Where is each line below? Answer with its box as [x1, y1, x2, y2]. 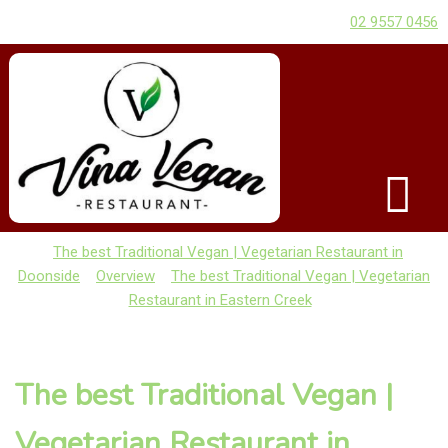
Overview [96, 266, 155, 285]
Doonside [18, 266, 80, 285]
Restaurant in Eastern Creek [128, 290, 312, 309]
